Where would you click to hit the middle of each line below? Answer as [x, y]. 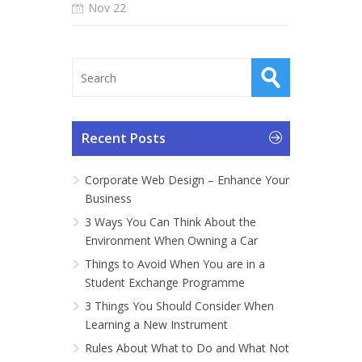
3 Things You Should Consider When [179, 306]
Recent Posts [124, 138]
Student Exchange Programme [165, 282]
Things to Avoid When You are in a [175, 264]
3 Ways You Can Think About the [170, 222]
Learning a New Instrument [156, 324]
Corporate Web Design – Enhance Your [187, 180]
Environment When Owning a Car [171, 240]
